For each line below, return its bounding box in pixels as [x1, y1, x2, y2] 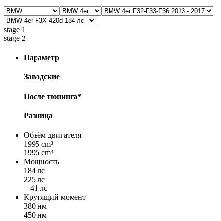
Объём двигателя [24, 131, 81, 140]
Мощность [24, 157, 59, 166]
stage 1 [4, 25, 26, 34]
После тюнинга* [24, 92, 81, 101]
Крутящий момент [24, 193, 86, 202]
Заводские [24, 73, 60, 81]
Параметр [24, 53, 59, 62]
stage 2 [4, 34, 26, 42]
